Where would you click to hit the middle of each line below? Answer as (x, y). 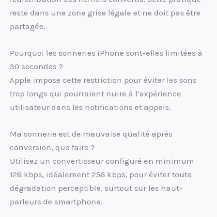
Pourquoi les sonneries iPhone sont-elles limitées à (106, 53)
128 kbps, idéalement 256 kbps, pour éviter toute (101, 175)
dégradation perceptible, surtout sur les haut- (96, 188)
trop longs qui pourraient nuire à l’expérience (95, 94)
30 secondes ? (36, 67)
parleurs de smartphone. (56, 202)
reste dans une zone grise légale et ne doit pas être (105, 12)
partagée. (28, 26)
